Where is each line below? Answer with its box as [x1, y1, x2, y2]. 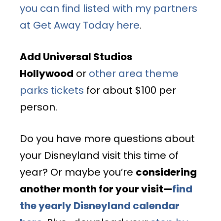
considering [136, 165, 197, 179]
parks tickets [20, 83, 84, 97]
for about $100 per [84, 83, 176, 97]
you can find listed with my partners [20, 1, 197, 15]
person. [20, 100, 57, 114]
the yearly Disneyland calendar [20, 198, 180, 213]
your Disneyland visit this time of [20, 148, 179, 162]
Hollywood [20, 66, 74, 80]
